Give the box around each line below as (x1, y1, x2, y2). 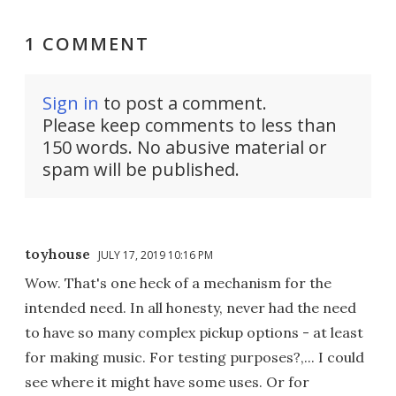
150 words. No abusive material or (42, 134, 327, 159)
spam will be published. (42, 156, 240, 181)
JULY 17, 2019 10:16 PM (98, 247, 213, 263)
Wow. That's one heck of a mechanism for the (25, 273, 331, 292)
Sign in (42, 90, 99, 115)
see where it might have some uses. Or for (25, 372, 309, 391)
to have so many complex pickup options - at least (25, 323, 363, 341)
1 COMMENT (25, 31, 149, 56)
